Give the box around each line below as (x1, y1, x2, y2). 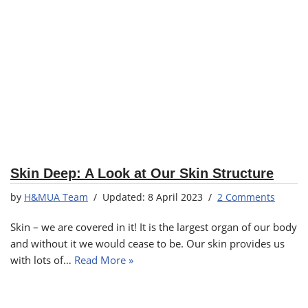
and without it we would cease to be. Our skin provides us (10, 236, 285, 250)
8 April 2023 (148, 191, 203, 203)
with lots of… (10, 253, 74, 267)
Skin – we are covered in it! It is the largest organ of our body (10, 220, 297, 234)
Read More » (74, 253, 133, 267)
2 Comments (217, 191, 275, 203)
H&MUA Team (24, 191, 88, 203)
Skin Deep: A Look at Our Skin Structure (10, 166, 274, 181)
